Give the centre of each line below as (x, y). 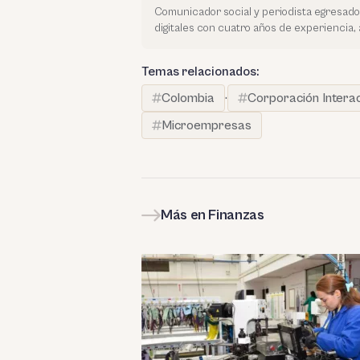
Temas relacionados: (200, 72)
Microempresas (207, 126)
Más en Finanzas (213, 215)
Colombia (188, 98)
